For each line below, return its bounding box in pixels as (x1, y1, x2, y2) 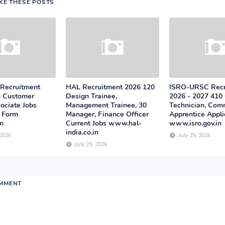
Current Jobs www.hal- (66, 119, 142, 128)
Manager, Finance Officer (66, 109, 149, 119)
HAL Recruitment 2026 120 (66, 82, 155, 92)
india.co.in (66, 128, 98, 137)
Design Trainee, (66, 91, 117, 101)
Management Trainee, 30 (66, 100, 147, 110)
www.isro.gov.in (169, 119, 221, 128)
